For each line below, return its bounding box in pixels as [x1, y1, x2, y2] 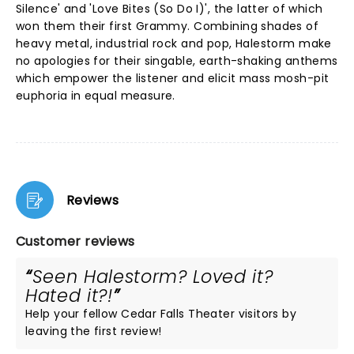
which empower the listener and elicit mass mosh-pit [16, 70, 330, 86]
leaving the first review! [25, 323, 162, 339]
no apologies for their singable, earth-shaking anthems [16, 53, 338, 69]
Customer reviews [16, 232, 135, 250]
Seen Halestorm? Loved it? [32, 264, 273, 289]
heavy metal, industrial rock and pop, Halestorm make [16, 36, 332, 51]
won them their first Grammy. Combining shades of [16, 18, 319, 34]
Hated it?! [25, 283, 113, 308]
